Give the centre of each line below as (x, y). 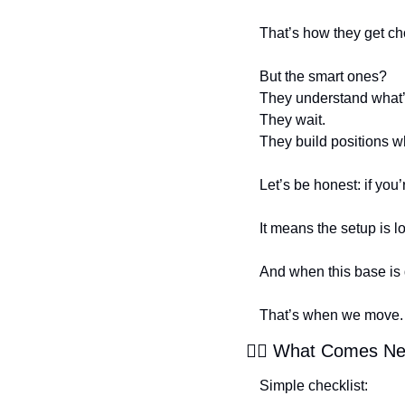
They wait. (292, 119)
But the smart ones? (323, 76)
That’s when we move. (331, 315)
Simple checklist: (314, 385)
